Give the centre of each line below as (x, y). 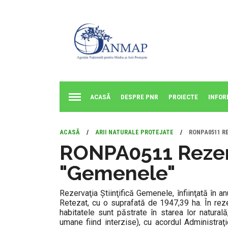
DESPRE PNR (139, 97)
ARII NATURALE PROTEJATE (134, 132)
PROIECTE (183, 97)
